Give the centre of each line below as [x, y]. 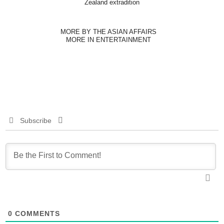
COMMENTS [36, 213]
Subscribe [35, 120]
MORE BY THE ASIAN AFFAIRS [108, 31]
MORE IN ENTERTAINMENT [108, 39]
